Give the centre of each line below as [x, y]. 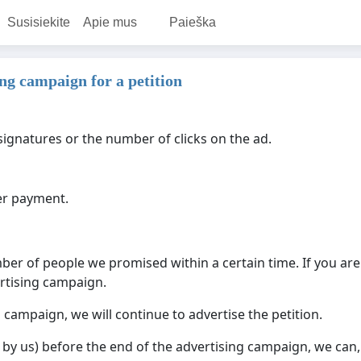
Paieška [192, 22]
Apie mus [110, 22]
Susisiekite [38, 22]
